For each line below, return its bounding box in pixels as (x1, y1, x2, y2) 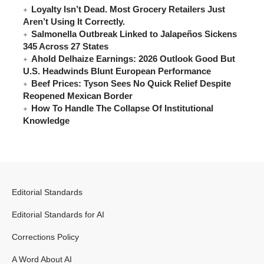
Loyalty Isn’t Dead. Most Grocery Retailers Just (31, 4, 225, 15)
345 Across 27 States (23, 41, 108, 52)
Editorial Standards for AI (12, 210, 104, 220)
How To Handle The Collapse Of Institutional (31, 103, 213, 114)
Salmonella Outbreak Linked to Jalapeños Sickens (31, 29, 237, 39)
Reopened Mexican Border (23, 91, 133, 101)
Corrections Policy (12, 233, 79, 242)
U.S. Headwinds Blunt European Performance (23, 66, 211, 77)
